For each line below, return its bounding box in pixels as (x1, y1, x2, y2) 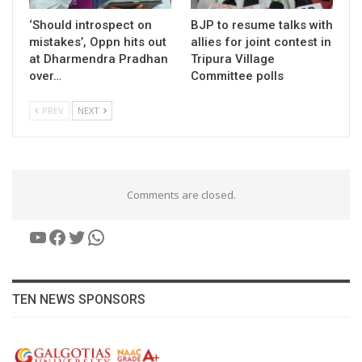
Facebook (47, 222, 131, 250)
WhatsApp (86, 222, 178, 250)
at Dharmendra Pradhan (29, 51, 168, 66)
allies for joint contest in (191, 34, 331, 49)
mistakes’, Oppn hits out (29, 34, 166, 49)
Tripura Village (191, 51, 275, 66)
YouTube (27, 222, 108, 250)
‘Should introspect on (29, 17, 152, 32)
